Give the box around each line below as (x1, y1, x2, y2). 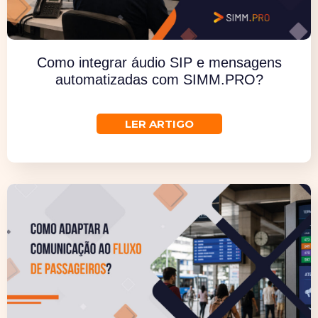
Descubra (35, 79, 79, 91)
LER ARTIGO (124, 103, 194, 117)
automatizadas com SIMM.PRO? (55, 57, 263, 74)
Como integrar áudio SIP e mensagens (36, 40, 282, 57)
